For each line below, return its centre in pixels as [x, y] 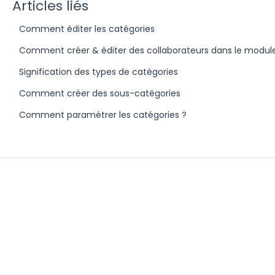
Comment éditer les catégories [87, 29]
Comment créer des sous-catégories [99, 94]
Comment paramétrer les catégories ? [103, 115]
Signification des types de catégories [98, 72]
